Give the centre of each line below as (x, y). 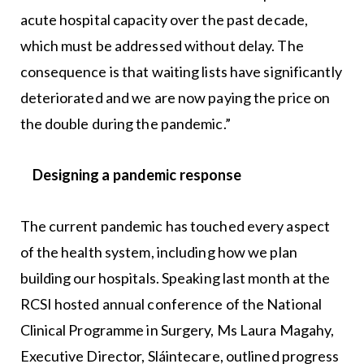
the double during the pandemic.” (125, 123)
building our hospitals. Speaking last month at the (175, 277)
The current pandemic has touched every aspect (175, 225)
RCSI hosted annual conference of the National (171, 303)
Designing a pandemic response (137, 174)
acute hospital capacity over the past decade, (164, 19)
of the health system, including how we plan (158, 251)
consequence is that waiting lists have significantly (181, 71)
